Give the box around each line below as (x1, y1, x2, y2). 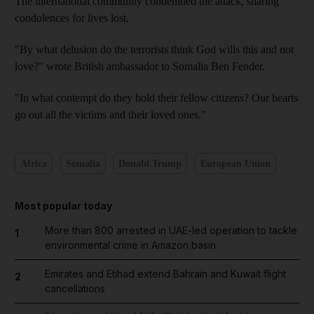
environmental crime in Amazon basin (44, 239, 216, 251)
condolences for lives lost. (15, 12, 129, 24)
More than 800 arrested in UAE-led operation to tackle (44, 224, 297, 236)
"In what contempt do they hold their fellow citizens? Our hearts (15, 92, 298, 104)
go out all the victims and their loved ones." (15, 109, 206, 121)
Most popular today (15, 200, 112, 212)
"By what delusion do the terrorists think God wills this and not (15, 43, 294, 55)
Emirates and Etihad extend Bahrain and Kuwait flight (44, 268, 286, 280)
